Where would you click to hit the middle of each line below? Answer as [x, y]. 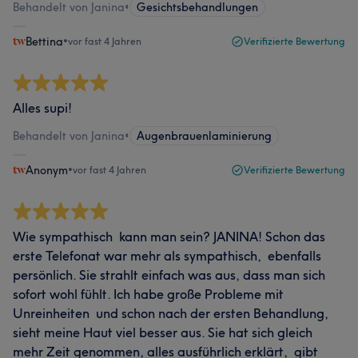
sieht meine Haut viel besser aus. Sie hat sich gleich [163, 332]
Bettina [44, 41]
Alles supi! [42, 107]
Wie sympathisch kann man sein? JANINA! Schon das [169, 236]
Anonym [47, 170]
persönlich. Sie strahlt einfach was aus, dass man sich [169, 274]
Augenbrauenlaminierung [204, 135]
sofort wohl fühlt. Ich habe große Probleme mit [148, 294]
